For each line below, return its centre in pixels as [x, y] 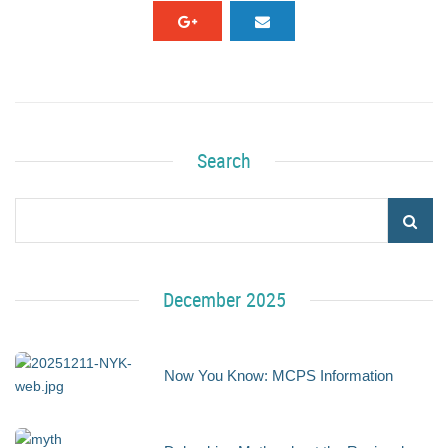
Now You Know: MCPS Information [279, 375]
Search [224, 160]
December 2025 [224, 299]
